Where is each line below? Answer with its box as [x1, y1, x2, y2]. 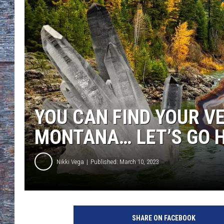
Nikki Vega [56, 157, 84, 165]
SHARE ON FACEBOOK [131, 214, 195, 222]
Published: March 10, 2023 [90, 157, 158, 165]
